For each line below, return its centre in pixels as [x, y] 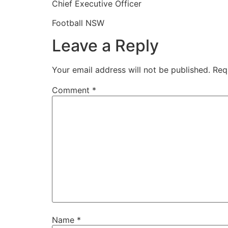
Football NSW [78, 23]
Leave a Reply [105, 46]
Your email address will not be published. [131, 70]
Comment [72, 90]
